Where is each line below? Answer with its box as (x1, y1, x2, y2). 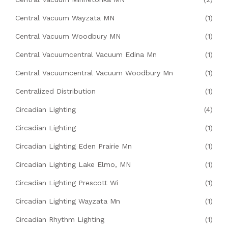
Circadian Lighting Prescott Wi (15, 179, 118, 187)
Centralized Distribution (15, 87, 96, 96)
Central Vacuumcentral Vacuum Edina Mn (15, 50, 157, 59)
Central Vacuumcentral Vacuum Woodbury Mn (15, 69, 173, 77)
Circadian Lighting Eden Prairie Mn (15, 142, 132, 151)
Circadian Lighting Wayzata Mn (15, 197, 120, 206)
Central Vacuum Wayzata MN (15, 14, 115, 22)
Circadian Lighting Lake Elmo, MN (15, 160, 131, 169)
